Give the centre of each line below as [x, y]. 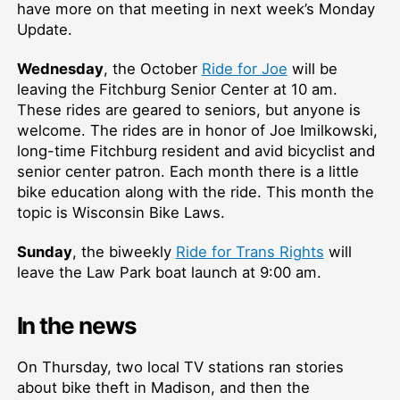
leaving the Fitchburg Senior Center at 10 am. [177, 89]
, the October [152, 68]
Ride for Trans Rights [250, 251]
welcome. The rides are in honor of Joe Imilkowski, [197, 130]
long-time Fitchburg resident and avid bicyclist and [196, 150]
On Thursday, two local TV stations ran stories [180, 367]
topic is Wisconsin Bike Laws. [121, 212]
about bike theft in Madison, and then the [163, 387]
